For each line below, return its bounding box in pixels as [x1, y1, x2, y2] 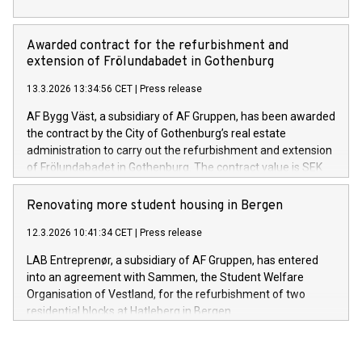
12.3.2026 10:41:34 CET [27, 226, 133, 238]
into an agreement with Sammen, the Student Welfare [27, 270, 304, 284]
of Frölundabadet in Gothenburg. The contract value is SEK [27, 160, 322, 174]
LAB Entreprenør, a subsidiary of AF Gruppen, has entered [27, 253, 318, 267]
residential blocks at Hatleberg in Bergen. [27, 304, 234, 318]
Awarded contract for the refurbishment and [27, 37, 288, 54]
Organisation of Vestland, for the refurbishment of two [27, 287, 305, 301]
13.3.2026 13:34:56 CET [27, 82, 133, 95]
